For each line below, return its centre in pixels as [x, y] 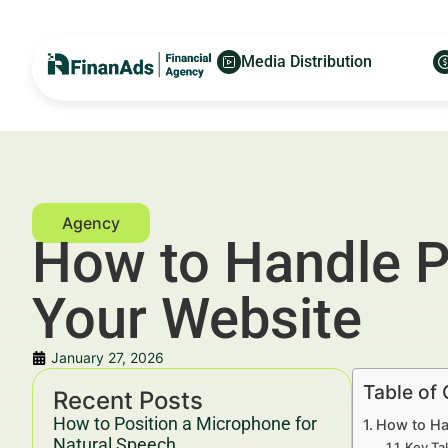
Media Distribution [306, 61]
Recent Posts [128, 400]
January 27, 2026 [107, 357]
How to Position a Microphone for [185, 423]
